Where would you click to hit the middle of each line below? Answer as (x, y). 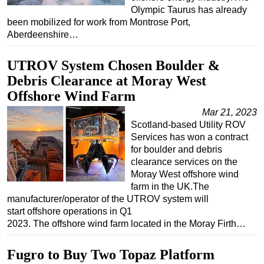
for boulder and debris (176, 149)
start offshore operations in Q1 (70, 211)
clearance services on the (184, 161)
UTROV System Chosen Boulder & (113, 65)
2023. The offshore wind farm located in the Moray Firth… (126, 223)
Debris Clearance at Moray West (107, 80)
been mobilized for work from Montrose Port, (99, 22)
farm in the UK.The (170, 186)
